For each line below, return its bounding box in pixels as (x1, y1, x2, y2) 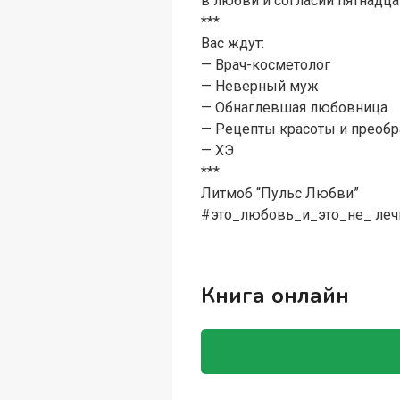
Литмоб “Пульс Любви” (201, 185, 360, 203)
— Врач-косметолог (201, 56, 331, 74)
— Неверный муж (201, 78, 320, 96)
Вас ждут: (201, 35, 265, 53)
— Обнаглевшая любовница (201, 99, 388, 117)
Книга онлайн (201, 281, 350, 311)
